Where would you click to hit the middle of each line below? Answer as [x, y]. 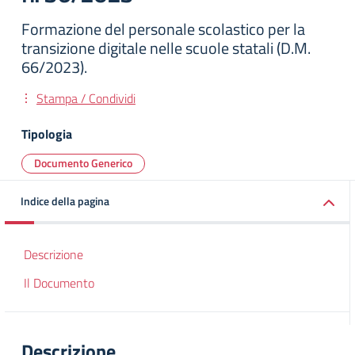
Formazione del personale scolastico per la [163, 29]
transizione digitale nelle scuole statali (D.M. [166, 48]
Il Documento [59, 283]
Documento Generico [83, 163]
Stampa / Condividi [86, 98]
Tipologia [47, 134]
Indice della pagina [65, 201]
